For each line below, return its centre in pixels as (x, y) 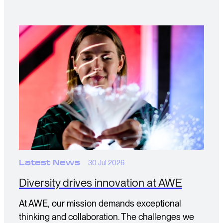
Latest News (50, 163)
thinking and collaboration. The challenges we (107, 217)
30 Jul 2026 (106, 163)
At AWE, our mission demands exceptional (100, 203)
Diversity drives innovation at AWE (101, 182)
